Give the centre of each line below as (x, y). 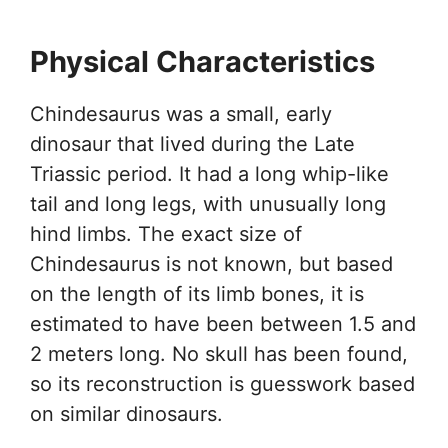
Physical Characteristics (202, 61)
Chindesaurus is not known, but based (211, 263)
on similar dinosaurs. (126, 413)
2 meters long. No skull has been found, (219, 353)
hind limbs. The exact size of (166, 233)
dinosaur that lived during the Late (192, 143)
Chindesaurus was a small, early (181, 113)
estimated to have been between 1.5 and (223, 323)
